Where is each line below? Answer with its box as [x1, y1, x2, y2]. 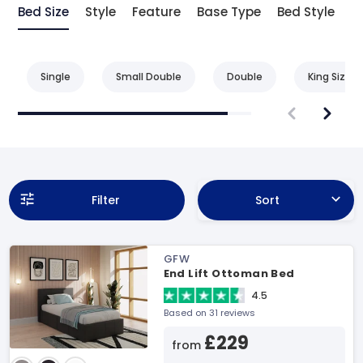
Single [41, 70, 70, 83]
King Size [308, 70, 352, 83]
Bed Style [277, 3, 335, 20]
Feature [132, 3, 181, 20]
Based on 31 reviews [163, 306, 255, 319]
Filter [91, 192, 120, 208]
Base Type [197, 3, 261, 20]
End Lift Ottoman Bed [163, 266, 295, 281]
